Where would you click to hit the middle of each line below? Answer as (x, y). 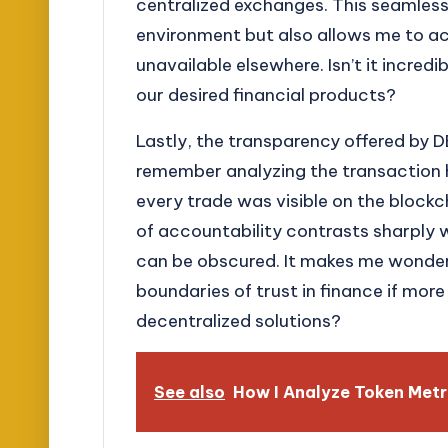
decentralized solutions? (239, 320)
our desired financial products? (266, 94)
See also (190, 392)
